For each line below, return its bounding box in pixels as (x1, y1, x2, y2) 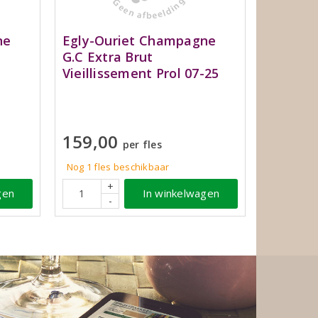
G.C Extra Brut (62, 48, 153, 65)
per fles (122, 137, 162, 151)
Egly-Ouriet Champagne (62, 31, 216, 49)
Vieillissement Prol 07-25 (62, 64, 219, 82)
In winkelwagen (142, 186, 220, 201)
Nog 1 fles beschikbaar (66, 160, 170, 173)
